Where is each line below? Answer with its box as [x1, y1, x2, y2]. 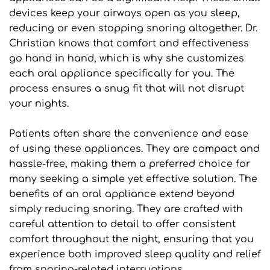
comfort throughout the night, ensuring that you [9, 234, 254, 245]
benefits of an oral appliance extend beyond [9, 189, 234, 200]
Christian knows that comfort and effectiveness [9, 38, 249, 49]
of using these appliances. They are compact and [9, 143, 260, 155]
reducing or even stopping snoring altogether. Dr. [9, 23, 257, 34]
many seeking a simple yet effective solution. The [9, 174, 257, 185]
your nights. [9, 98, 72, 110]
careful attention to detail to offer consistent [9, 219, 236, 230]
